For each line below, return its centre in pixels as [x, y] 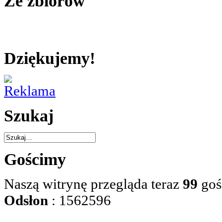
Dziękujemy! [50, 58]
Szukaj [29, 116]
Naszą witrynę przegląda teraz [93, 184]
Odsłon [26, 200]
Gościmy [35, 159]
